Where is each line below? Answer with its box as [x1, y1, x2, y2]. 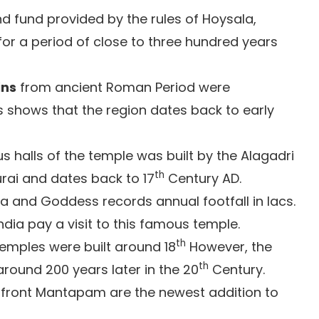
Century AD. [164, 169, 241, 187]
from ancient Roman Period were [16, 78, 230, 96]
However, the [186, 238, 272, 256]
